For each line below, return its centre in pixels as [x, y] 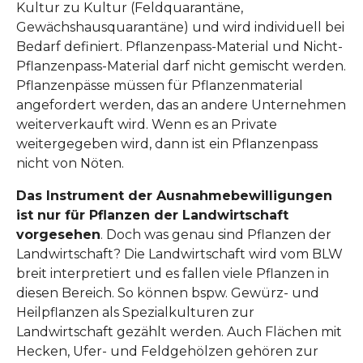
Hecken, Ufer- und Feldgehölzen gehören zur [167, 352]
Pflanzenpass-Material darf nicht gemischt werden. [181, 66]
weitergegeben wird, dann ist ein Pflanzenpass [167, 144]
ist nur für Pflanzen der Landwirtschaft [152, 216]
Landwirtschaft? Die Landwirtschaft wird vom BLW [179, 254]
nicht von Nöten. [70, 164]
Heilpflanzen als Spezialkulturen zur [135, 313]
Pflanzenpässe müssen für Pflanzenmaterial [160, 86]
